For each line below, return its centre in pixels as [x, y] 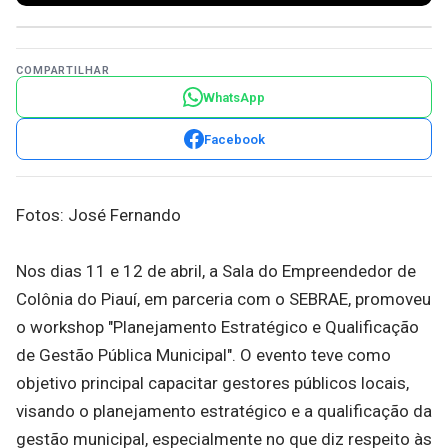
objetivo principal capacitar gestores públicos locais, [212, 383]
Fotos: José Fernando [98, 215]
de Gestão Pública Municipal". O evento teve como [203, 355]
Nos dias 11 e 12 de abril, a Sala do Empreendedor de [216, 271]
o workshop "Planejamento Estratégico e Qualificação [217, 327]
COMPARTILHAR [63, 70]
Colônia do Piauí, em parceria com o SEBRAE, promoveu [223, 299]
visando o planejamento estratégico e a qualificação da [224, 411]
